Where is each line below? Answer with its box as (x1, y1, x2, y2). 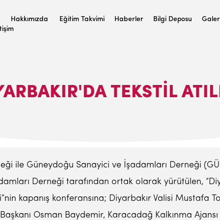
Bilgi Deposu (153, 16, 192, 23)
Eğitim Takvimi (59, 16, 105, 23)
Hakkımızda (11, 16, 48, 23)
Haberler (114, 16, 143, 23)
